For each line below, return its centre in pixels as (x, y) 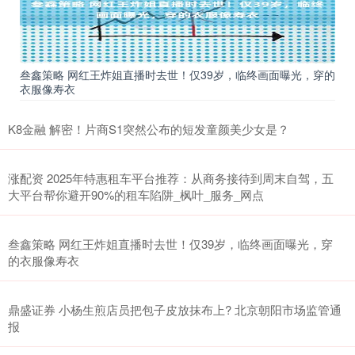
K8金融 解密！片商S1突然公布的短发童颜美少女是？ (149, 128)
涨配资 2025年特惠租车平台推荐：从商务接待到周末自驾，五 (171, 177)
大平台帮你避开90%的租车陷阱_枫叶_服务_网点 (136, 194)
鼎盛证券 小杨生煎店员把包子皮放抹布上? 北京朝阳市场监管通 (175, 309)
